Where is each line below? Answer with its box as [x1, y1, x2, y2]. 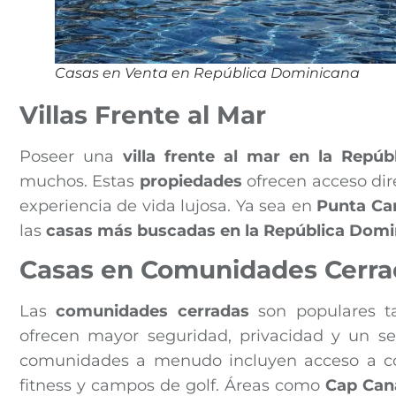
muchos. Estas [19, 171, 140, 191]
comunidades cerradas [56, 301, 249, 321]
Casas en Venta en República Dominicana [55, 64, 360, 81]
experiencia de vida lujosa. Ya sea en [19, 195, 317, 216]
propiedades [139, 171, 242, 191]
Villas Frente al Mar [19, 99, 266, 130]
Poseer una [19, 146, 124, 166]
